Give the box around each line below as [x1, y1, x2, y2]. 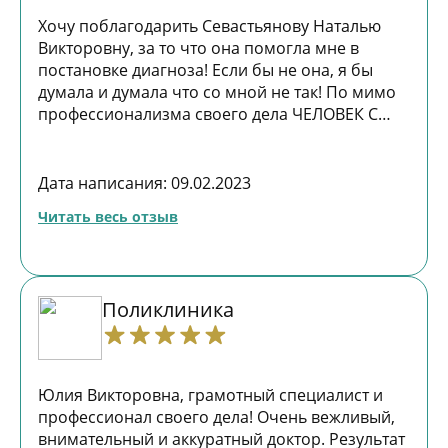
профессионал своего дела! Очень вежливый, [38, 406, 395, 428]
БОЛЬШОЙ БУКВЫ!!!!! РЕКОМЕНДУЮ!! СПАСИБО [38, 125, 406, 147]
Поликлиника [102, 296, 234, 323]
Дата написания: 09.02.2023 [38, 172, 251, 194]
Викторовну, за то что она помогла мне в [38, 37, 359, 59]
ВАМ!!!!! [38, 147, 92, 169]
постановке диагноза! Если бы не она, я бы [38, 59, 373, 81]
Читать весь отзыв [38, 207, 178, 226]
